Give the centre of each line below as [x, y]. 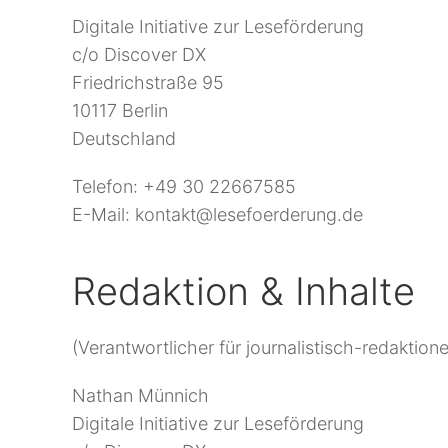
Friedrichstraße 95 [148, 82]
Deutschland [124, 138]
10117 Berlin [120, 110]
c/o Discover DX [139, 54]
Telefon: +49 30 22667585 [184, 186]
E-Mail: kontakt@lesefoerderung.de [217, 214]
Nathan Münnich [140, 395]
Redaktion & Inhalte [243, 291]
